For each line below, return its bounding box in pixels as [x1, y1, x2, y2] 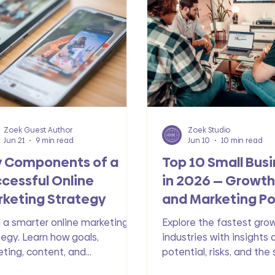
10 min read [221, 136, 263, 145]
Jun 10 [188, 136, 211, 145]
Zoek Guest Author [4, 125, 73, 135]
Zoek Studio [188, 125, 231, 135]
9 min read [36, 136, 74, 145]
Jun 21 [4, 136, 25, 145]
